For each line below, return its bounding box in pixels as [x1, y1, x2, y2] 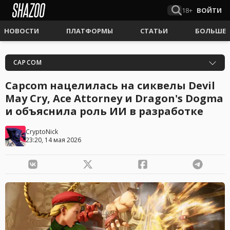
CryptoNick [26, 127, 58, 136]
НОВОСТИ [4, 26, 39, 35]
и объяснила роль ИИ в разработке [5, 104, 203, 118]
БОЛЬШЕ [195, 26, 226, 35]
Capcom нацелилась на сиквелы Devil [5, 79, 215, 92]
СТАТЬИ [140, 26, 168, 35]
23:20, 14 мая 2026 [26, 136, 81, 144]
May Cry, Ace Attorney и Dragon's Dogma [5, 91, 223, 105]
